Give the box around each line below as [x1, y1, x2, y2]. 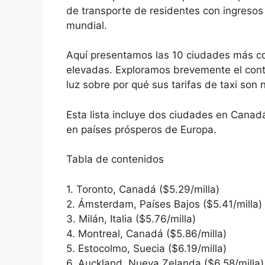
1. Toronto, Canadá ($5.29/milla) [66, 183, 219, 195]
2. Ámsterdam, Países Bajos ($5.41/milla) [66, 198, 262, 210]
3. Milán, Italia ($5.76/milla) [66, 212, 196, 225]
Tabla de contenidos [66, 153, 164, 166]
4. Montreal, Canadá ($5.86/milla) [66, 227, 227, 240]
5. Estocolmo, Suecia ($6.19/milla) [66, 242, 227, 254]
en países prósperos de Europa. [66, 123, 216, 135]
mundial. [66, 19, 107, 31]
